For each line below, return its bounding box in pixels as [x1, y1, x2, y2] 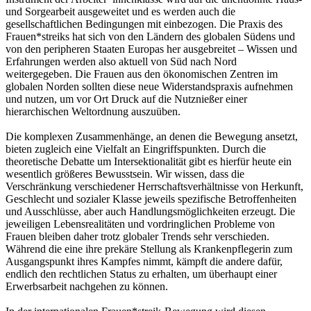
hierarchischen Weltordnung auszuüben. [6, 105, 183, 117]
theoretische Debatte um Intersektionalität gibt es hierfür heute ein [6, 155, 292, 167]
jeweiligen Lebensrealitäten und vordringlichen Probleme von [6, 217, 275, 230]
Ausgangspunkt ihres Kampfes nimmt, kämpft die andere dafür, [6, 255, 283, 267]
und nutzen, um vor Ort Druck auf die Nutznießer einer [6, 92, 247, 105]
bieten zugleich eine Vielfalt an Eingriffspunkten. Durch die [6, 142, 266, 155]
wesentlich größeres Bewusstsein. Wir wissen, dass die [6, 167, 244, 180]
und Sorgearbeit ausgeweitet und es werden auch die [6, 5, 235, 17]
